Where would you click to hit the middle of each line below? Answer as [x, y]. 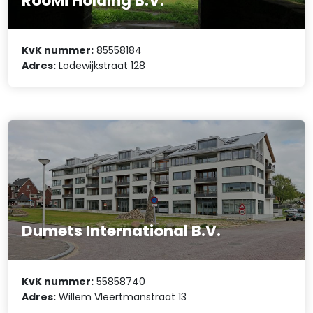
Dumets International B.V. [122, 231]
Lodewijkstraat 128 [101, 66]
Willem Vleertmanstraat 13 [122, 297]
